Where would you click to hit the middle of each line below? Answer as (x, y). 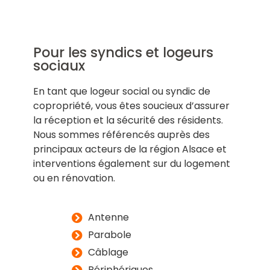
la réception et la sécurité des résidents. (128, 121)
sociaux (59, 66)
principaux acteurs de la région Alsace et (130, 149)
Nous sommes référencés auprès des (121, 135)
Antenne (109, 218)
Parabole (110, 235)
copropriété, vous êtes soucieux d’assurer (131, 106)
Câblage (108, 253)
